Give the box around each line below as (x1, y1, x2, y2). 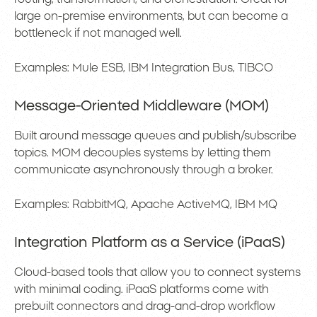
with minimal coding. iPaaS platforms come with (14, 284, 269, 296)
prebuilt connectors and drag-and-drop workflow (14, 301, 275, 313)
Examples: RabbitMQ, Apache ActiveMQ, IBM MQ (14, 199, 277, 211)
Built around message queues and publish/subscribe (14, 130, 296, 142)
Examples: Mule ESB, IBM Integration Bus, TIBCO (14, 62, 273, 74)
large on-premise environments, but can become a (14, 11, 288, 23)
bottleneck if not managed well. (14, 28, 182, 40)
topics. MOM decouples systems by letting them (14, 147, 271, 159)
